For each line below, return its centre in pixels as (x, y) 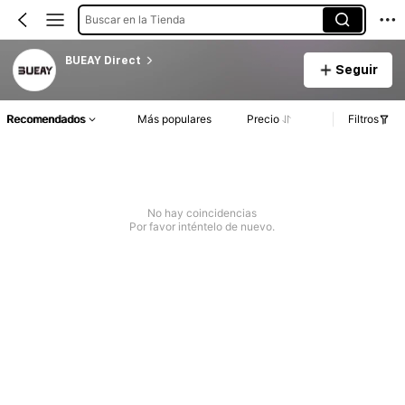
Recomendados (46, 119)
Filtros (363, 119)
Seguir (356, 69)
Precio (263, 119)
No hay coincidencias (202, 213)
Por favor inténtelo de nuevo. (202, 227)
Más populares (175, 119)
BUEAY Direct (103, 60)
